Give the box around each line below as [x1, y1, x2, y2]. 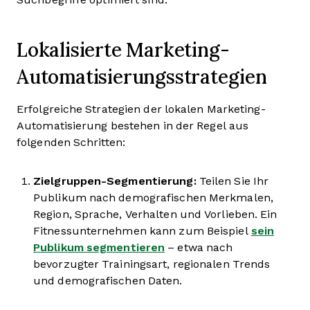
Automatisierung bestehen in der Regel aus [17, 120, 249, 131]
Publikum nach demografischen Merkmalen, [33, 192, 273, 203]
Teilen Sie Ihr [196, 175, 269, 187]
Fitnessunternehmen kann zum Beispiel [33, 225, 251, 237]
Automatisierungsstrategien [17, 63, 267, 89]
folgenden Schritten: [17, 136, 125, 148]
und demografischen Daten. [33, 275, 183, 286]
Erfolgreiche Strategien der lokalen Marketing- [17, 103, 266, 115]
